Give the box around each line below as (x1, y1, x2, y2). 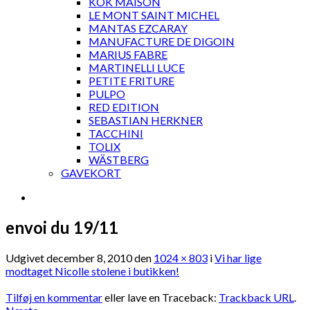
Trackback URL (219, 290, 294, 304)
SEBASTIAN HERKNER (89, 113, 203, 127)
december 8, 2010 (46, 250, 132, 264)
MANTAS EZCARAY (89, 21, 188, 35)
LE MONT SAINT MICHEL (89, 8, 219, 21)
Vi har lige (215, 250, 262, 264)
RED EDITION (89, 100, 159, 113)
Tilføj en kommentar (6, 290, 102, 304)
